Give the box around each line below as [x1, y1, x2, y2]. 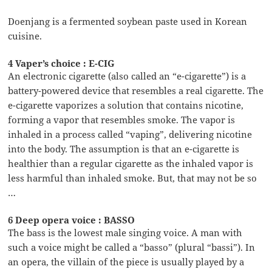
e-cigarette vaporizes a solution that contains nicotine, [8, 99, 244, 112]
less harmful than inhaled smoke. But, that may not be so [8, 172, 257, 185]
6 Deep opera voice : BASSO [8, 214, 135, 226]
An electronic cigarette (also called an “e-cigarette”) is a [8, 70, 246, 83]
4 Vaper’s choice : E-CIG [8, 57, 115, 70]
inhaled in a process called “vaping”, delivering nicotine [8, 128, 253, 141]
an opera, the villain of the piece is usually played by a [8, 256, 245, 268]
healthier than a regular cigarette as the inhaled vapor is [8, 157, 254, 170]
